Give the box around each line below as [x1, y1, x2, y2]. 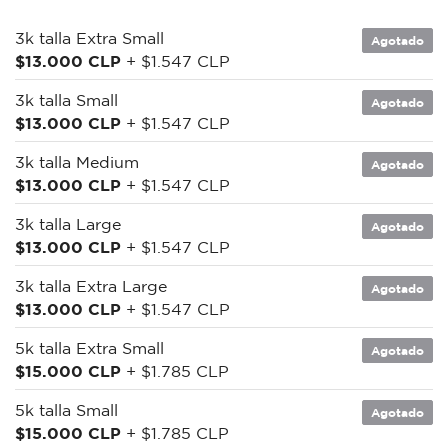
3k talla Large [15, 214, 121, 233]
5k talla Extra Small [15, 338, 164, 357]
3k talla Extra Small [15, 28, 164, 47]
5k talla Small [15, 400, 118, 419]
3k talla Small [15, 90, 118, 109]
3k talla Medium [15, 152, 139, 171]
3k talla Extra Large [15, 276, 167, 295]
